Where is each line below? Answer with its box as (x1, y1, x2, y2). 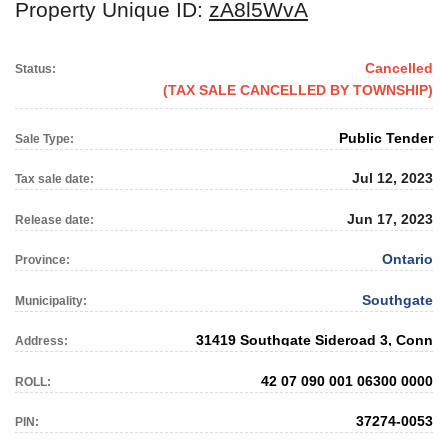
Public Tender (339, 129, 433, 146)
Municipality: (15, 293, 87, 308)
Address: (15, 334, 68, 349)
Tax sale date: (15, 172, 94, 187)
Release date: (15, 212, 94, 227)
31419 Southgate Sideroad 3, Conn (196, 332, 433, 349)
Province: (15, 253, 70, 268)
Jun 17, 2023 (347, 210, 433, 227)
